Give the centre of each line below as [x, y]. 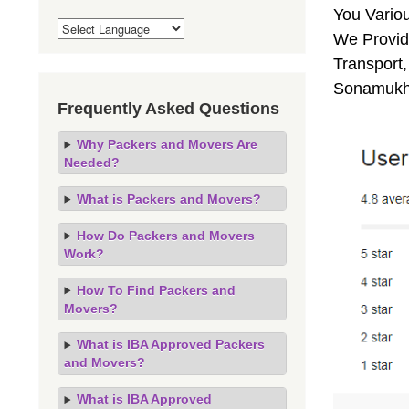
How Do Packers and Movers [165, 235]
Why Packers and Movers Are [167, 144]
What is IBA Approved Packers [170, 345]
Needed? [92, 162]
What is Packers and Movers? [168, 199]
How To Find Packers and [156, 290]
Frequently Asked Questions [168, 108]
